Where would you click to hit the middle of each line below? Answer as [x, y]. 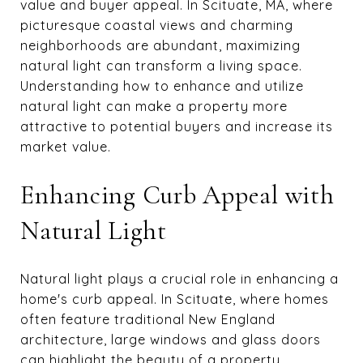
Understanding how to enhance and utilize [162, 86]
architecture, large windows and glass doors [171, 339]
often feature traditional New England [148, 319]
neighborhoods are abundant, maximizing [160, 45]
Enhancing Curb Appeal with [177, 195]
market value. [66, 147]
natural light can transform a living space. [161, 66]
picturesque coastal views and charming [157, 25]
